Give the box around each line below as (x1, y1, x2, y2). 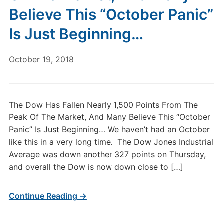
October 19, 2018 (8, 54, 74, 64)
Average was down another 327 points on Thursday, (8, 149, 206, 159)
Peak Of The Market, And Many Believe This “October (8, 112, 210, 122)
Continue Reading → (8, 191, 87, 201)
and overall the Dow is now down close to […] (8, 162, 183, 172)
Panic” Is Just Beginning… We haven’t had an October (8, 124, 210, 134)
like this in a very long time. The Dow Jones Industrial (8, 137, 213, 147)
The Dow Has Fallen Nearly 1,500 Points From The (8, 100, 198, 110)
